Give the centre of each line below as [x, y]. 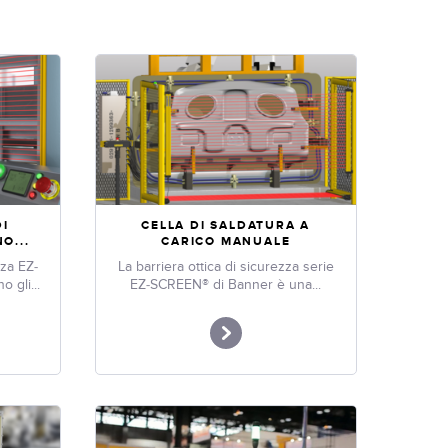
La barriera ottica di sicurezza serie [225, 266]
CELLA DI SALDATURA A [226, 225]
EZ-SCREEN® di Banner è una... [226, 284]
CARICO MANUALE [226, 241]
